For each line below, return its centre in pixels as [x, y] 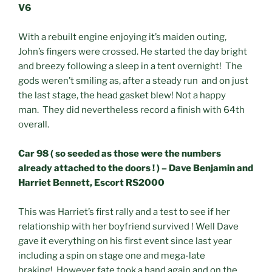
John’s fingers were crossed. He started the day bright [133, 51]
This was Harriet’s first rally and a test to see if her [124, 212]
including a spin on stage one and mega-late [112, 255]
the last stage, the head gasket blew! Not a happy [122, 95]
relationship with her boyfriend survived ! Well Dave [128, 226]
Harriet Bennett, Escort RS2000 [91, 182]
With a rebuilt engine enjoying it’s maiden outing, [122, 37]
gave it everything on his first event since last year [125, 241]
